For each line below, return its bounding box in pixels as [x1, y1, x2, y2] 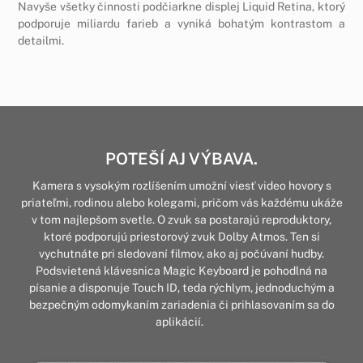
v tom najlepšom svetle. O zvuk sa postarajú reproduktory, [32, 213, 331, 227]
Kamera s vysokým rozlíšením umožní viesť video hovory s [32, 179, 331, 193]
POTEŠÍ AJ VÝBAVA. [105, 149, 258, 169]
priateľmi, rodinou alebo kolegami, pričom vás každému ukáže [20, 196, 343, 210]
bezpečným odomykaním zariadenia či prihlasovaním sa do [28, 298, 335, 312]
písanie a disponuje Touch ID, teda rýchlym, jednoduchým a [28, 281, 335, 295]
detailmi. [18, 34, 67, 48]
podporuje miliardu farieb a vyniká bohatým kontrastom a [18, 17, 345, 31]
